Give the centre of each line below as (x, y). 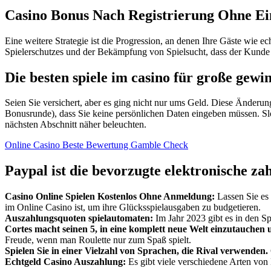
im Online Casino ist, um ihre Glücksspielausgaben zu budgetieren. (133, 207)
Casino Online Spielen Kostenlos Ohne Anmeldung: (110, 197)
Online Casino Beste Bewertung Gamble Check (96, 145)
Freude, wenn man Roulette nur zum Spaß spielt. (98, 240)
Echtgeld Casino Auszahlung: (65, 262)
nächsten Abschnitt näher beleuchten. (76, 125)
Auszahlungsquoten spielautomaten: (79, 218)
